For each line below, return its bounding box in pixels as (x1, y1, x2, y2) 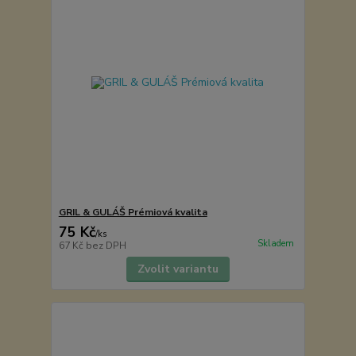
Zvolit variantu (137, 261, 219, 277)
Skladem (257, 238, 294, 250)
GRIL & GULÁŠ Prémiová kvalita (58, 205, 207, 219)
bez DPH (85, 238, 126, 252)
